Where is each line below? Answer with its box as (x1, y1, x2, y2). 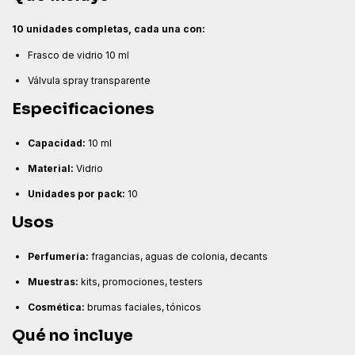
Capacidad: (28, 137, 86, 149)
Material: (28, 162, 74, 174)
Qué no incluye (12, 326, 133, 345)
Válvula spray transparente (28, 74, 151, 86)
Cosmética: (28, 301, 85, 313)
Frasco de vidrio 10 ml (28, 49, 129, 61)
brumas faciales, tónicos (85, 301, 201, 313)
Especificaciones (12, 99, 155, 119)
